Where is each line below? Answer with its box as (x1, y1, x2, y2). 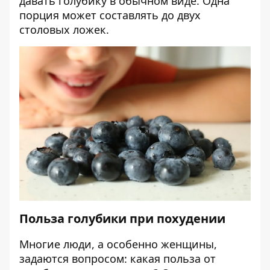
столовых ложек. (19, 22, 109, 37)
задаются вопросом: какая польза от (19, 251, 216, 266)
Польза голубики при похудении (19, 210, 225, 227)
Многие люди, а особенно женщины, (19, 237, 217, 251)
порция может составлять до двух (19, 8, 201, 22)
